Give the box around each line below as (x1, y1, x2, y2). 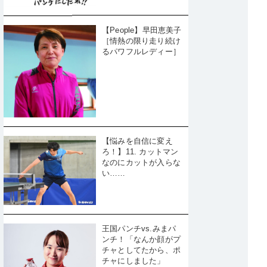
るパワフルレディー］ (102, 46, 181, 56)
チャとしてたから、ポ (102, 245, 181, 254)
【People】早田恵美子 (102, 25, 182, 35)
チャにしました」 (102, 256, 165, 265)
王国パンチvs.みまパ (102, 223, 176, 233)
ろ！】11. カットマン (102, 147, 179, 156)
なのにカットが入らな (102, 157, 181, 167)
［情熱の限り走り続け (102, 36, 181, 45)
